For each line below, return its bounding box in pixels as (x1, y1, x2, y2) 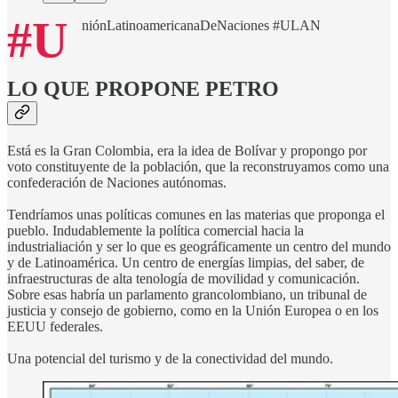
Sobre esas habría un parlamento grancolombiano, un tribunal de (7, 286, 367, 302)
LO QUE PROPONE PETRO (7, 76, 279, 100)
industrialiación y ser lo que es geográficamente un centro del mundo (7, 238, 391, 254)
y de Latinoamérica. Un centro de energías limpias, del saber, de (7, 254, 364, 270)
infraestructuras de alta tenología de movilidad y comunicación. (7, 270, 360, 286)
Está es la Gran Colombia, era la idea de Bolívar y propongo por (7, 142, 367, 158)
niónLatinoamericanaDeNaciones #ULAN (82, 17, 321, 33)
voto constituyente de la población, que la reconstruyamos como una (7, 158, 389, 174)
